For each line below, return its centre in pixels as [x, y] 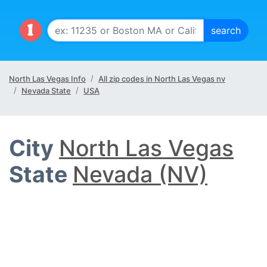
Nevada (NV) [140, 174]
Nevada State [46, 91]
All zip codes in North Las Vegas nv [162, 79]
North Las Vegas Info [47, 79]
